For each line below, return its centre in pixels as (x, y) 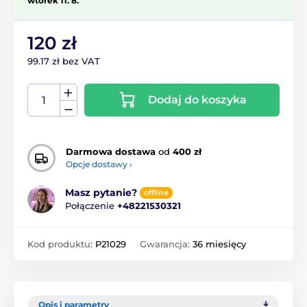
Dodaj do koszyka (197, 99)
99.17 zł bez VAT (64, 61)
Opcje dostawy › (99, 164)
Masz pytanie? (101, 193)
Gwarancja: (166, 244)
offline (156, 193)
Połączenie (91, 206)
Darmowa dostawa (111, 152)
